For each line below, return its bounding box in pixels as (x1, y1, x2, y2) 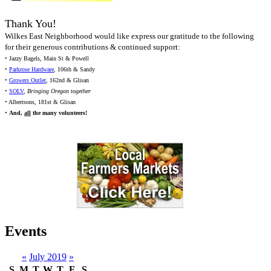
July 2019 (29, 252, 67, 263)
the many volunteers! (31, 109, 87, 117)
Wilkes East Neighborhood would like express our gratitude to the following (5, 31, 254, 41)
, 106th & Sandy (54, 66, 95, 73)
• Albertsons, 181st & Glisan (5, 99, 76, 106)
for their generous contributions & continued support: (5, 42, 180, 52)
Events (5, 223, 47, 240)
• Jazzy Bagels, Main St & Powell (5, 55, 89, 62)
